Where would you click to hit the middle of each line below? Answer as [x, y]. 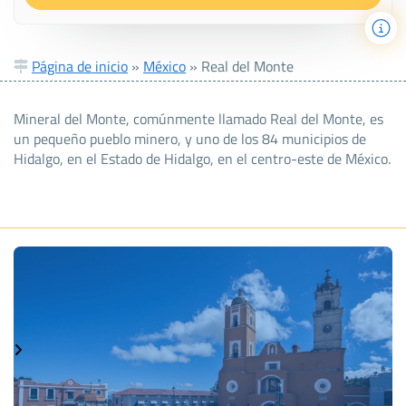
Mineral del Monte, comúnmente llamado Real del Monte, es [198, 118]
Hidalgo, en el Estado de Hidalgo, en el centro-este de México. [202, 158]
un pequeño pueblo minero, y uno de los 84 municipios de [190, 138]
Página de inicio [80, 66]
